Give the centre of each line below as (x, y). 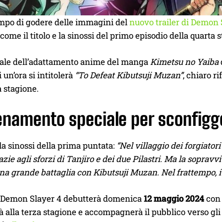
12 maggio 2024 (174, 199)
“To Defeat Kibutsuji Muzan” (129, 75)
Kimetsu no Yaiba (184, 62)
